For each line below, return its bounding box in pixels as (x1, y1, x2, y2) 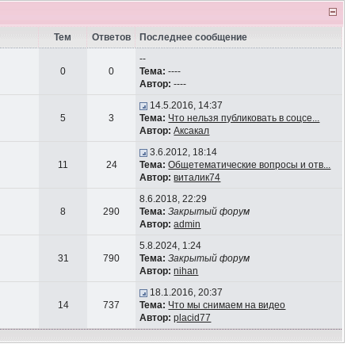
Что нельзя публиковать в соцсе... (168, 113, 320, 124)
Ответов (91, 32, 131, 43)
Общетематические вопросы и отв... (168, 159, 331, 170)
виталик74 (174, 172, 221, 183)
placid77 (174, 312, 212, 323)
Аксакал (174, 125, 210, 136)
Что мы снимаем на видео (168, 300, 286, 311)
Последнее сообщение (139, 32, 248, 43)
